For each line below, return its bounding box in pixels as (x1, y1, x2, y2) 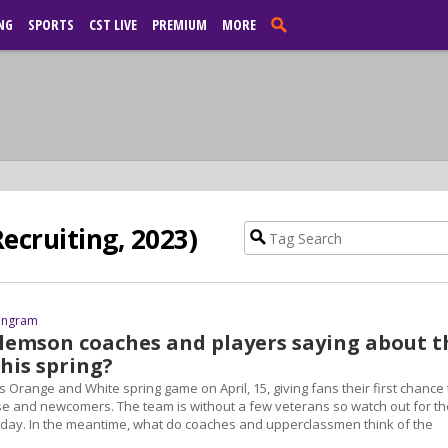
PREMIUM (152, 15, 207, 34)
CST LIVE (89, 15, 137, 34)
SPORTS (28, 15, 74, 34)
